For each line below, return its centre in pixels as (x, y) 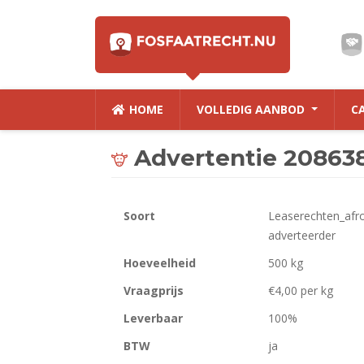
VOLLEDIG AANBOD (252, 109)
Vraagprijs (154, 290)
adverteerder (302, 235)
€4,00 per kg (301, 290)
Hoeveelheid (160, 263)
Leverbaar (153, 318)
